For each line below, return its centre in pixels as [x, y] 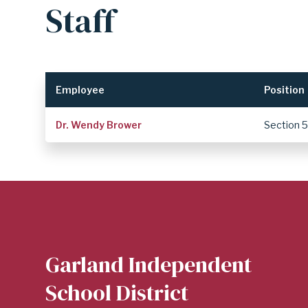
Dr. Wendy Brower [99, 125]
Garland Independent [148, 265]
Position [285, 90]
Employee [80, 90]
